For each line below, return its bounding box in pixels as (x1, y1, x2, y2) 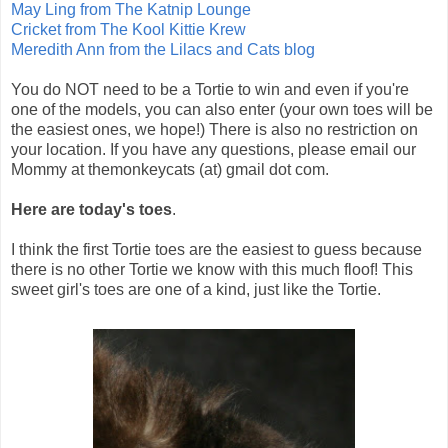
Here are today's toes (11, 201, 172, 219)
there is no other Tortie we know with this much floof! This (11, 261, 413, 279)
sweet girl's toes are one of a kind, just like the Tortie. (11, 281, 381, 299)
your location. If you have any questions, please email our (11, 141, 416, 159)
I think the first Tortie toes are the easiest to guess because (11, 241, 422, 259)
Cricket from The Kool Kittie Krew (11, 21, 246, 39)
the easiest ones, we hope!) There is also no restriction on (11, 121, 418, 139)
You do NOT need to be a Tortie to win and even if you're (11, 81, 409, 99)
